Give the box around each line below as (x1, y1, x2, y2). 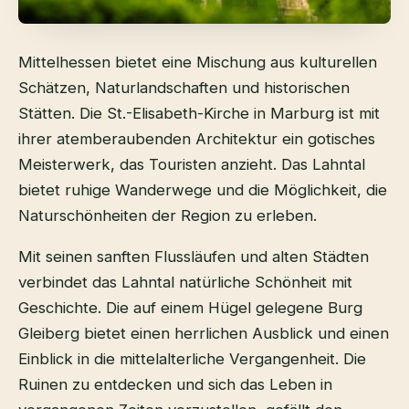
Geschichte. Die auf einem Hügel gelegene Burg (18, 298, 362, 317)
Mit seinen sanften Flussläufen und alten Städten (18, 246, 369, 266)
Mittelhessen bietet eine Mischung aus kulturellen (18, 52, 377, 71)
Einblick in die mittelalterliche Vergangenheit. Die (18, 349, 366, 368)
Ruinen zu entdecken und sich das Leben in (18, 374, 332, 393)
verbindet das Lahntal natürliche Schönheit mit (18, 272, 352, 291)
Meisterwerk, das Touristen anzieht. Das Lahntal (18, 154, 365, 173)
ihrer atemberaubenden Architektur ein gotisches (18, 129, 375, 148)
